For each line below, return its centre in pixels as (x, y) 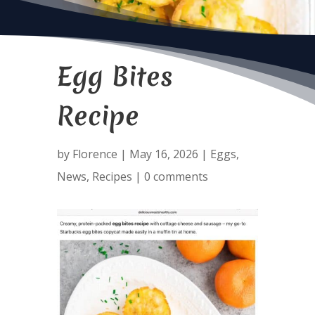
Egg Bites (115, 76)
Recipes (112, 176)
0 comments (176, 176)
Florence (95, 154)
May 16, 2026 (163, 154)
